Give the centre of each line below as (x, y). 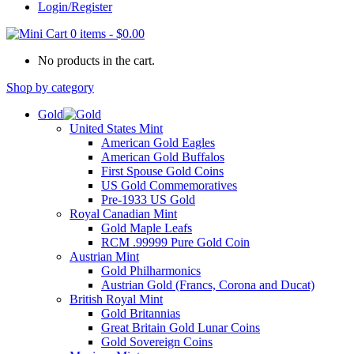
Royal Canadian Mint (123, 213)
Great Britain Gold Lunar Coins (181, 327)
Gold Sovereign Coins (157, 341)
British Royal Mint (116, 299)
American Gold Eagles (158, 142)
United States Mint (116, 128)
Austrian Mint (104, 256)
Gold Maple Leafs (147, 228)
